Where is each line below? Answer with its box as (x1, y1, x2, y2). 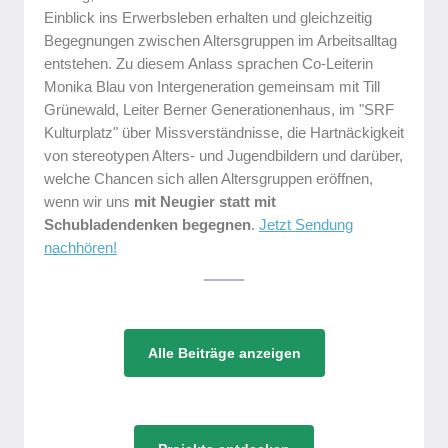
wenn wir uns (44, 193, 134, 210)
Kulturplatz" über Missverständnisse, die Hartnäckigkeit (44, 124, 404, 141)
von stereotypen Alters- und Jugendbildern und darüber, (44, 147, 403, 164)
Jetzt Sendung (259, 216, 353, 233)
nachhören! (44, 239, 117, 256)
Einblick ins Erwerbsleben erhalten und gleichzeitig (44, 9, 372, 26)
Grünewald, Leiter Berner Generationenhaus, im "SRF (44, 101, 394, 118)
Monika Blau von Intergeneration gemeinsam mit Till (44, 78, 380, 95)
